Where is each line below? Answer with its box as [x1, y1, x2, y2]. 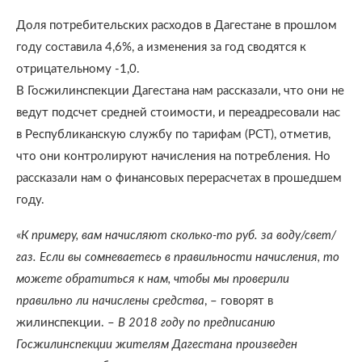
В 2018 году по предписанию [118, 317, 276, 329]
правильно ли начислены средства [16, 295, 204, 307]
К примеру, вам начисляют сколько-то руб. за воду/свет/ [21, 229, 336, 242]
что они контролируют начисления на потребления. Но [16, 150, 330, 162]
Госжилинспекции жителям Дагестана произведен [16, 339, 297, 351]
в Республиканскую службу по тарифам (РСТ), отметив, [16, 128, 330, 141]
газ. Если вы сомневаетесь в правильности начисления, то [16, 251, 339, 263]
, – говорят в [204, 295, 273, 307]
